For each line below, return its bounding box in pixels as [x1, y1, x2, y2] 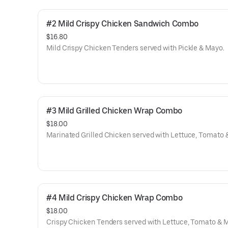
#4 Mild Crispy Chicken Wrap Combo [46, 193, 183, 203]
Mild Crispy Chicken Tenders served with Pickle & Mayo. [46, 44, 224, 52]
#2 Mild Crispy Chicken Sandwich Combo [46, 19, 199, 28]
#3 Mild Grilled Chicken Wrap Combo [46, 106, 183, 116]
